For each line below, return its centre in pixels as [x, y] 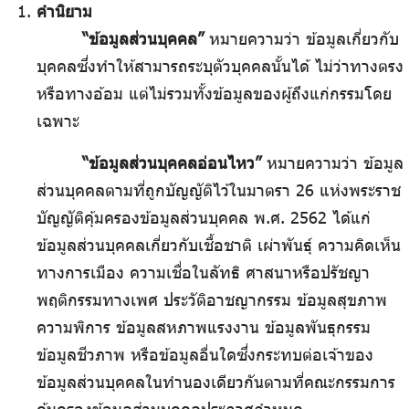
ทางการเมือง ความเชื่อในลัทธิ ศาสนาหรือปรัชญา [203, 273]
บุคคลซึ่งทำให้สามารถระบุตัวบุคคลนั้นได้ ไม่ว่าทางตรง [220, 66]
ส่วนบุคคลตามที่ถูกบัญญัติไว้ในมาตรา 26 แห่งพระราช [219, 190]
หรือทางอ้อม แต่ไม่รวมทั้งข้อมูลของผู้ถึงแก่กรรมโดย [214, 94]
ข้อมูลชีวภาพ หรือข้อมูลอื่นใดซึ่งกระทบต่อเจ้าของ [205, 355]
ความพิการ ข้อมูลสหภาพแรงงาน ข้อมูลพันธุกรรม [204, 327]
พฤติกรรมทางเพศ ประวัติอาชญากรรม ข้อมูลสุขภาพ [212, 300]
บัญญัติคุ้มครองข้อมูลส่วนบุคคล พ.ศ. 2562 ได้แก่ [204, 218]
